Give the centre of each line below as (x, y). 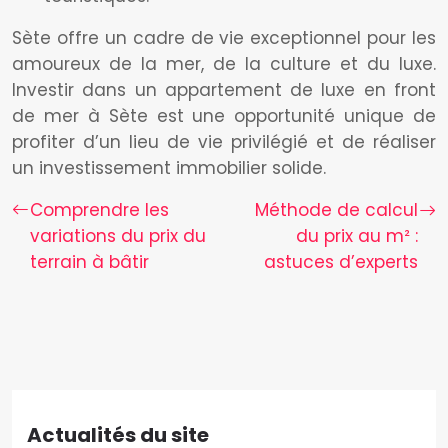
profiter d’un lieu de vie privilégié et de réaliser (224, 142)
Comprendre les (99, 210)
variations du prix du (118, 236)
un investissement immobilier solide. (169, 168)
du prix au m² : (357, 236)
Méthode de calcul (336, 210)
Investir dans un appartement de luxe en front (224, 90)
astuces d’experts (341, 262)
